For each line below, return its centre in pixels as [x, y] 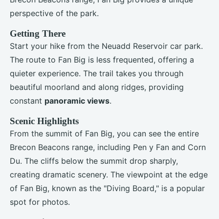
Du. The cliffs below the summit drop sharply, [94, 161]
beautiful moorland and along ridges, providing [97, 87]
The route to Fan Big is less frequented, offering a [102, 59]
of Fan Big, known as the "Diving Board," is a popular [107, 188]
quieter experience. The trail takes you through [97, 73]
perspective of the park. [54, 13]
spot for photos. [40, 202]
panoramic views [77, 100]
